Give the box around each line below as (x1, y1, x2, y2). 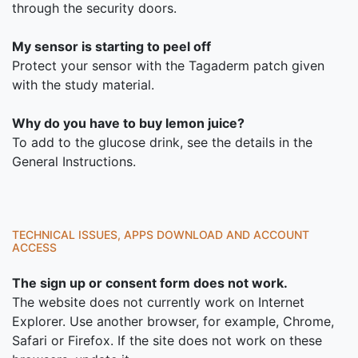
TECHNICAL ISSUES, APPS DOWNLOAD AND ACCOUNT (12, 228, 309, 241)
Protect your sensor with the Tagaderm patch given (12, 58, 324, 74)
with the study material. (12, 77, 154, 93)
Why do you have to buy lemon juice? (12, 115, 245, 131)
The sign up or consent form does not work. (12, 275, 288, 291)
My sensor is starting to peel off (12, 38, 211, 54)
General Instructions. (12, 153, 136, 169)
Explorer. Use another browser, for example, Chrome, (12, 313, 334, 329)
